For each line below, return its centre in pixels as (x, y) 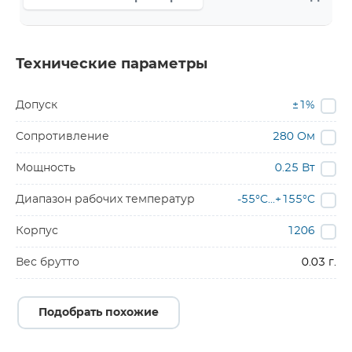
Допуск (37, 105)
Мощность (46, 168)
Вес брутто (48, 262)
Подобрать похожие (99, 313)
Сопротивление (62, 137)
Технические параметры (112, 64)
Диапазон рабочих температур (105, 200)
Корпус (37, 231)
